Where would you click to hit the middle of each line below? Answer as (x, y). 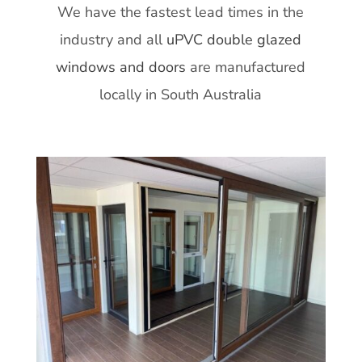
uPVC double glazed (234, 40)
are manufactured (246, 67)
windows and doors (121, 67)
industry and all (114, 40)
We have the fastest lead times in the (181, 12)
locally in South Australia (181, 95)
